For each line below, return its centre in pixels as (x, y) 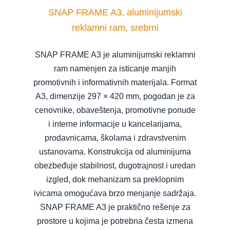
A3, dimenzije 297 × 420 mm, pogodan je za (115, 96)
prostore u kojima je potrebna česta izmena (115, 221)
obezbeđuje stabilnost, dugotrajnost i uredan (115, 165)
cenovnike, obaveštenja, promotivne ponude (115, 110)
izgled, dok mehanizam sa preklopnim (115, 179)
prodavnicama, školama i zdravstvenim (115, 138)
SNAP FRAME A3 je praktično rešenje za (115, 207)
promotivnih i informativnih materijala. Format (115, 82)
